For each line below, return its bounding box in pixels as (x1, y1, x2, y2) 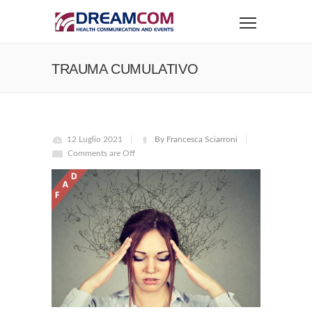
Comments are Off (68, 149, 135, 157)
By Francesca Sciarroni (155, 135, 237, 143)
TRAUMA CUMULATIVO (52, 61, 198, 77)
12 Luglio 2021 (67, 135, 123, 143)
